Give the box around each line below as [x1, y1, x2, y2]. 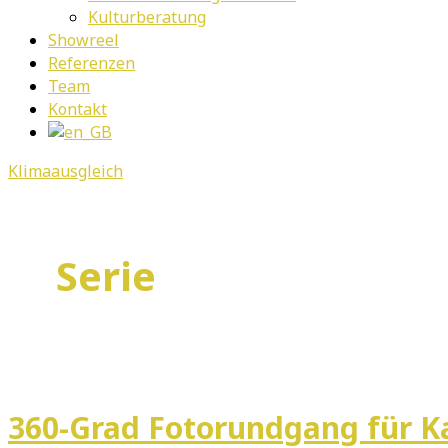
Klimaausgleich [8, 160, 123, 182]
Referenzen [48, 52, 135, 74]
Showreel [48, 29, 119, 51]
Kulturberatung [88, 6, 206, 28]
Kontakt [48, 98, 107, 120]
